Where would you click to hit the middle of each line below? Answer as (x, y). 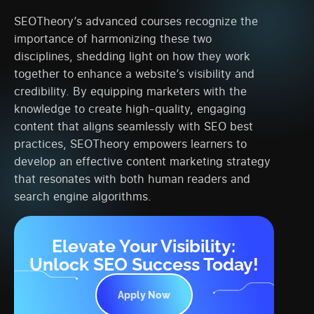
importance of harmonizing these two (113, 39)
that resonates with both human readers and (132, 179)
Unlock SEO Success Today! (144, 264)
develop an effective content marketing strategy (142, 162)
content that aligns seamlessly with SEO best (134, 127)
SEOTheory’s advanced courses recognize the (136, 21)
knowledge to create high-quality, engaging (130, 109)
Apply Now (144, 295)
